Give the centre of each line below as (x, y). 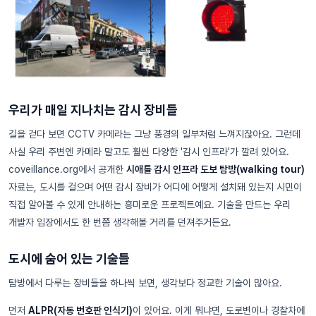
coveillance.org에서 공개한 (67, 170)
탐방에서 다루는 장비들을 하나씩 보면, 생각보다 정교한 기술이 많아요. (145, 283)
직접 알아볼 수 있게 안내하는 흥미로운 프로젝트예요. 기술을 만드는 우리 (150, 205)
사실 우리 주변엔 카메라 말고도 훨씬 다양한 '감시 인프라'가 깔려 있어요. (149, 152)
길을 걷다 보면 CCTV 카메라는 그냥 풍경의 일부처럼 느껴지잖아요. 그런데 (154, 134)
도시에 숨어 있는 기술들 (69, 259)
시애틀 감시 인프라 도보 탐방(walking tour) (215, 170)
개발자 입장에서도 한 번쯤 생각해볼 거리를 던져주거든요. (120, 223)
